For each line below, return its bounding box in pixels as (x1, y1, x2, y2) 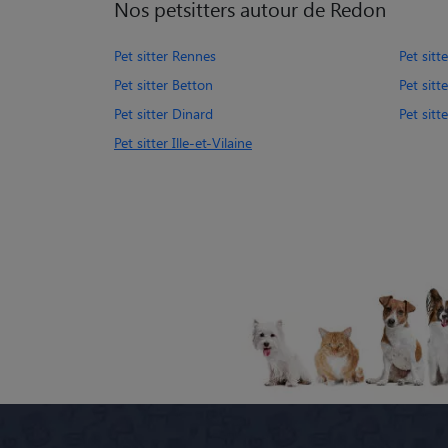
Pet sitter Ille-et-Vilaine (114, 132, 252, 152)
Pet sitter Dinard (114, 103, 213, 123)
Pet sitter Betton (114, 74, 213, 94)
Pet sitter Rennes (114, 45, 216, 65)
